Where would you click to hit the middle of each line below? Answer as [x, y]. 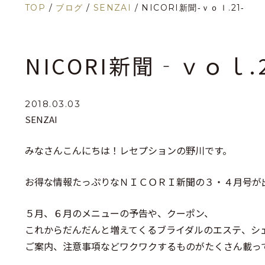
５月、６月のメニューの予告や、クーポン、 [119, 213]
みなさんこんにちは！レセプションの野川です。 [128, 150]
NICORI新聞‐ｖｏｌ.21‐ [193, 8]
